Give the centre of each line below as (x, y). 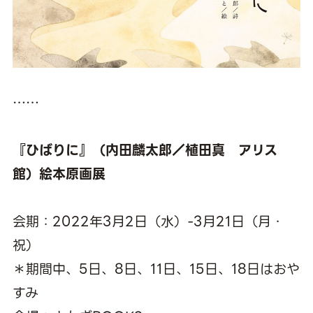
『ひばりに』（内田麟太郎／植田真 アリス (145, 150)
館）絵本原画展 (59, 174)
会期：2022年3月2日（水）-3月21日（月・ (148, 221)
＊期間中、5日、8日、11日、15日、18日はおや (156, 269)
